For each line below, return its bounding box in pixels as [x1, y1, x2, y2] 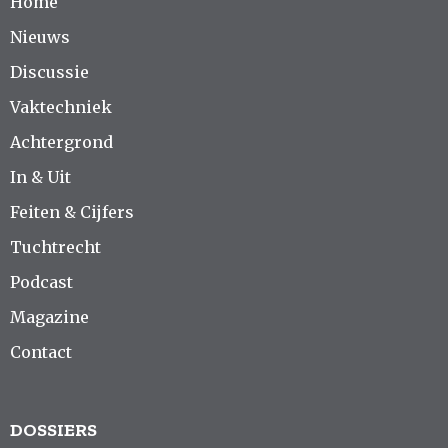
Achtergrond [10, 131, 113, 152]
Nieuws [10, 26, 70, 47]
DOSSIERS [10, 418, 97, 441]
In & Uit [10, 166, 71, 187]
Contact [10, 341, 72, 362]
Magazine [10, 306, 89, 327]
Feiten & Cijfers [10, 201, 134, 222]
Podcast [10, 271, 73, 292]
